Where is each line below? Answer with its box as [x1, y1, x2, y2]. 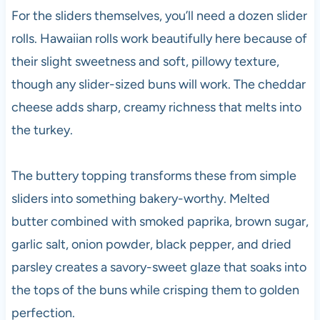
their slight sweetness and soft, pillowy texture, [11, 53, 279, 69]
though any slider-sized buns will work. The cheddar [11, 76, 306, 92]
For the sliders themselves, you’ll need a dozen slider [11, 7, 307, 24]
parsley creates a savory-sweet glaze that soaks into [11, 259, 306, 275]
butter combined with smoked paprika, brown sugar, [11, 213, 309, 229]
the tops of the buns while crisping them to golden [11, 281, 299, 298]
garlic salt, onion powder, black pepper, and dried [11, 236, 291, 252]
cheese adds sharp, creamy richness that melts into [11, 99, 301, 115]
